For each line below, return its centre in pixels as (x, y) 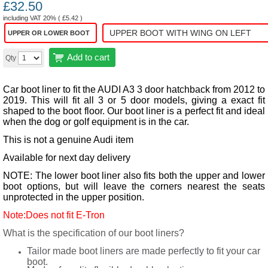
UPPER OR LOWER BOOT (49, 33)
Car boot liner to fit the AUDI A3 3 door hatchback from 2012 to (134, 89)
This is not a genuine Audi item (68, 140)
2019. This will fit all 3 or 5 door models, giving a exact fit (134, 100)
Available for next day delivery (67, 158)
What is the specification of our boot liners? (94, 233)
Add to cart (88, 57)
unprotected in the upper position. (74, 197)
